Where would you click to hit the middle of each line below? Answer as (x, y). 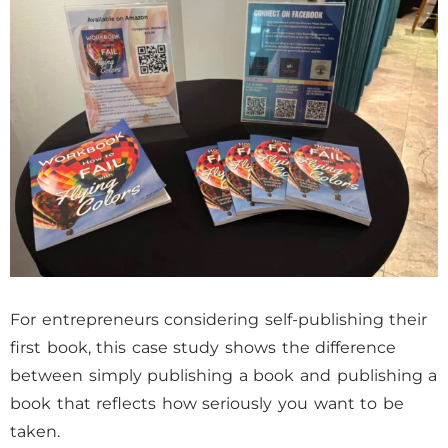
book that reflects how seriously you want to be (207, 403)
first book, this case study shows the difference (203, 347)
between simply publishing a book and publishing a (224, 375)
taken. (35, 431)
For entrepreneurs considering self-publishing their (219, 319)
